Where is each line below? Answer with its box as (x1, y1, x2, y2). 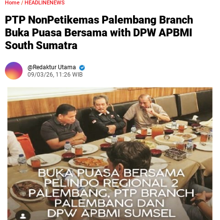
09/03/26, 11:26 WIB (27, 71, 82, 79)
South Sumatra (5, 39, 78, 52)
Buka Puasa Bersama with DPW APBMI (5, 27, 192, 39)
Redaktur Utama (33, 64, 78, 71)
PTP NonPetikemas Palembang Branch (5, 14, 193, 27)
